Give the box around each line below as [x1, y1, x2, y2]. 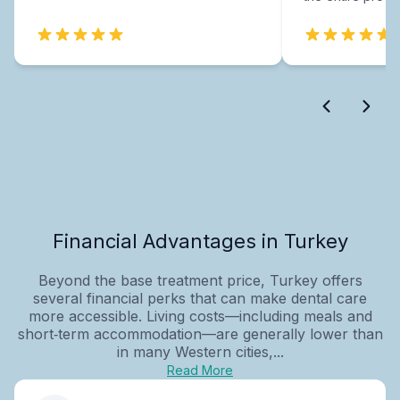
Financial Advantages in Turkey [52, 229, 348, 253]
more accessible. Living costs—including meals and [28, 306, 372, 325]
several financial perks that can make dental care [33, 288, 367, 307]
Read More [167, 362, 233, 378]
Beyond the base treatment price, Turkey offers [37, 271, 362, 289]
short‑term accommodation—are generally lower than [17, 324, 383, 343]
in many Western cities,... [116, 342, 284, 361]
